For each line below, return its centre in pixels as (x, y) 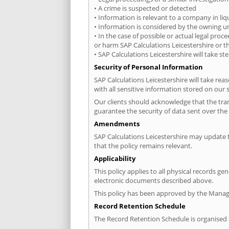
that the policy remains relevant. (143, 146)
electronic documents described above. (154, 181)
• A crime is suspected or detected (145, 8)
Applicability (115, 159)
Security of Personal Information (148, 67)
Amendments (117, 124)
